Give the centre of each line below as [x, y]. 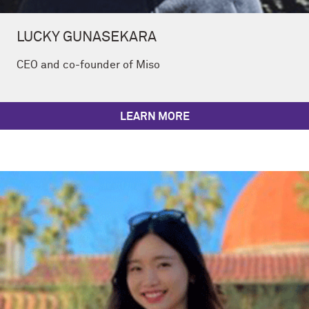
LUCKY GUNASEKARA [87, 37]
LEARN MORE [154, 116]
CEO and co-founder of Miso [88, 64]
